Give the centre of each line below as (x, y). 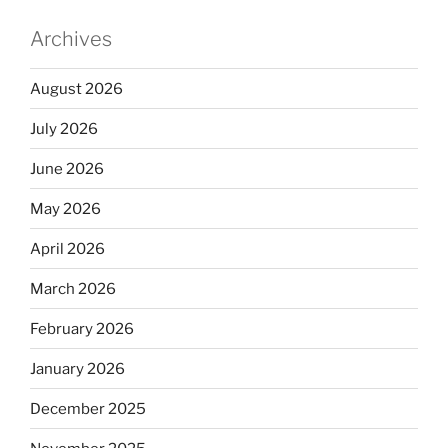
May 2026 (65, 208)
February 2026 (82, 328)
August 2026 (76, 88)
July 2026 (64, 128)
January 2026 (77, 368)
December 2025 (88, 408)
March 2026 (73, 288)
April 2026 (67, 248)
